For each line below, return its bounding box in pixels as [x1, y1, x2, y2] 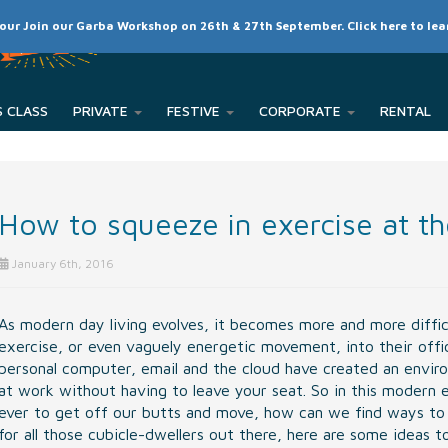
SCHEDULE [161, 18, 226, 34]
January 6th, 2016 [8, 256, 114, 271]
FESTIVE [167, 102, 224, 119]
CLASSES [235, 18, 290, 34]
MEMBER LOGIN [346, 18, 439, 34]
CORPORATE [259, 102, 345, 119]
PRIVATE [73, 102, 132, 119]
